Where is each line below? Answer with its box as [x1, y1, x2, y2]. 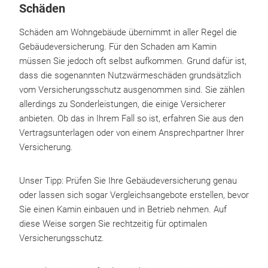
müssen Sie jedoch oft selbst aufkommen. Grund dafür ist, [19, 56, 246, 66]
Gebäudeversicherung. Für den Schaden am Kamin [19, 41, 217, 52]
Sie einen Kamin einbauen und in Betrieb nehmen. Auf [19, 204, 227, 215]
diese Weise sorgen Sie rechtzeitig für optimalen [19, 218, 207, 229]
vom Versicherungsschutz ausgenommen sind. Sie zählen [19, 84, 245, 95]
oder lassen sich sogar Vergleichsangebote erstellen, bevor [19, 190, 249, 200]
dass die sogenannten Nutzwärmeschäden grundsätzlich [19, 70, 241, 81]
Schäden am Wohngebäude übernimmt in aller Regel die [19, 27, 237, 38]
